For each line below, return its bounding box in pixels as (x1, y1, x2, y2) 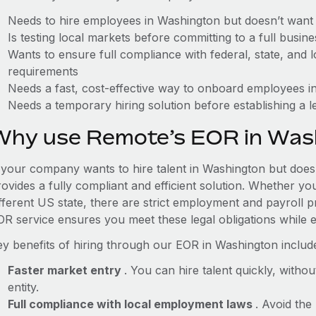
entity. (7, 280, 39, 294)
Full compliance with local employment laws (7, 297, 255, 311)
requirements (7, 64, 78, 78)
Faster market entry (7, 263, 124, 277)
